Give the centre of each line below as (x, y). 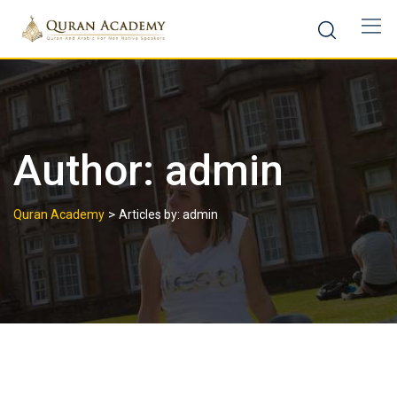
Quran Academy (59, 214)
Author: (89, 171)
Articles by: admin (168, 214)
